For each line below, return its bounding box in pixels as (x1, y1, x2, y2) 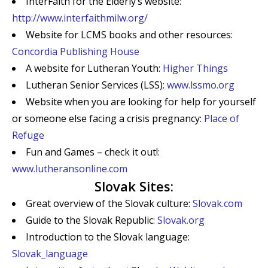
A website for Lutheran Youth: (26, 62, 163, 75)
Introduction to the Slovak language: (26, 230, 190, 243)
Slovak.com (193, 197, 242, 210)
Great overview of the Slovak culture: (26, 197, 193, 210)
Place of (204, 112, 239, 125)
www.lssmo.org (167, 78, 234, 92)
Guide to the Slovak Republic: (26, 214, 157, 227)
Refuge (12, 129, 44, 142)
